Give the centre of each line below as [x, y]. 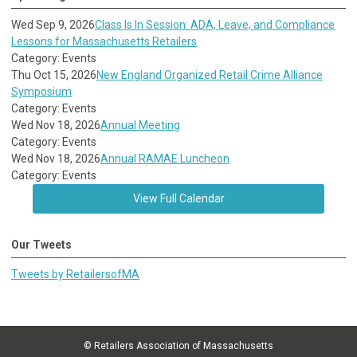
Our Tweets [41, 245]
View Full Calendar [178, 199]
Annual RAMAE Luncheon [165, 159]
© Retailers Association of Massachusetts [178, 346]
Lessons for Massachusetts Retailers [104, 42]
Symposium [41, 92]
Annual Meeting [140, 126]
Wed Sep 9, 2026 [53, 25]
